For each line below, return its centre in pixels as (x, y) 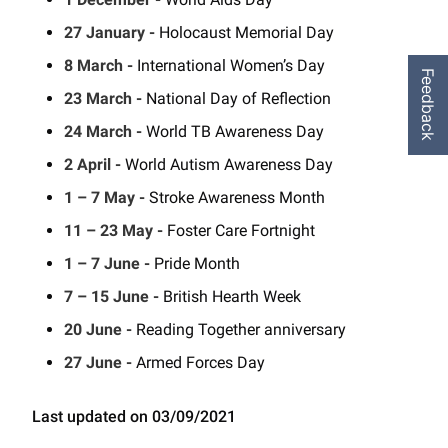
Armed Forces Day (200, 362)
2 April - (94, 164)
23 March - (105, 98)
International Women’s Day (231, 65)
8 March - (100, 65)
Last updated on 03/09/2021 (134, 416)
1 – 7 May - (106, 197)
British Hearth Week (232, 296)
